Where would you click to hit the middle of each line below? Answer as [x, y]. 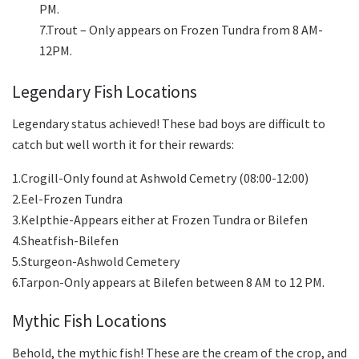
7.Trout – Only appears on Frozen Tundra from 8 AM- [182, 29]
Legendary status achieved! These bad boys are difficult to [169, 123]
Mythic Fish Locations [89, 321]
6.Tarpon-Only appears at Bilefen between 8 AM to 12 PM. [168, 282]
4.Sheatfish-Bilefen [65, 240]
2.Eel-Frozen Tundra [67, 198]
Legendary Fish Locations [105, 91]
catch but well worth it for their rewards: [123, 144]
